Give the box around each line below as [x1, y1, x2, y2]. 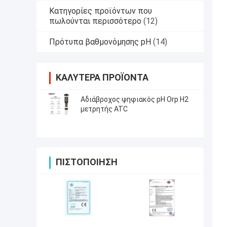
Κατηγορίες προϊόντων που [49, 6, 152, 16]
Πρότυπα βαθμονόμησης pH [49, 36, 151, 47]
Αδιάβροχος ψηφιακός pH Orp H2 [81, 95, 188, 103]
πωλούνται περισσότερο [49, 16, 141, 26]
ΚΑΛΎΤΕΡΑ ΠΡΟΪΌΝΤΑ [56, 71, 148, 83]
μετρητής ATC [81, 104, 128, 113]
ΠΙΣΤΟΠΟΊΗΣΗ [56, 156, 118, 167]
